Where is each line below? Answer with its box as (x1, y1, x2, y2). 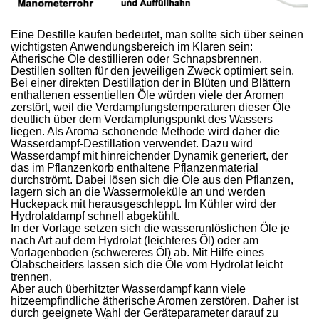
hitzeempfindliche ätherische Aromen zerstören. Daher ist (11, 294, 299, 307)
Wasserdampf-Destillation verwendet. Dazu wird (11, 137, 253, 150)
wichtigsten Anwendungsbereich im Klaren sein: (11, 40, 253, 53)
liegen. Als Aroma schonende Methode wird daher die (11, 125, 281, 137)
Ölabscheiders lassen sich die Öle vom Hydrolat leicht (11, 258, 283, 271)
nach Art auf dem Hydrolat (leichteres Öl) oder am (11, 234, 259, 246)
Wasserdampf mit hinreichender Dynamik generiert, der (11, 149, 288, 162)
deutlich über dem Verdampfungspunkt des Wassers (11, 113, 273, 125)
